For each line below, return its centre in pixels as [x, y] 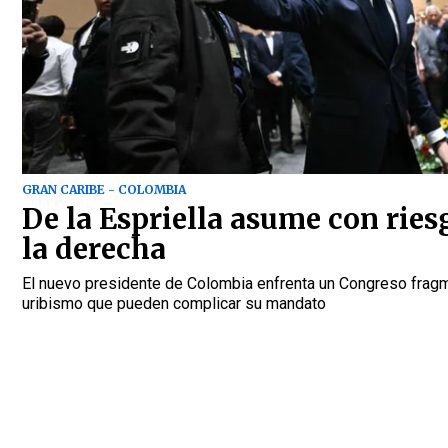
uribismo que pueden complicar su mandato [176, 303]
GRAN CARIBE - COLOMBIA [104, 189]
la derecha [97, 249]
